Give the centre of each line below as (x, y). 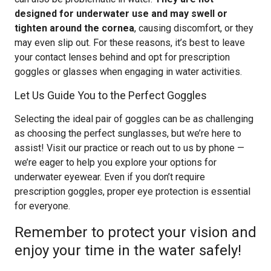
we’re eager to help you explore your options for (116, 162)
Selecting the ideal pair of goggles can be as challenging (134, 119)
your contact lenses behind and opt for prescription (122, 57)
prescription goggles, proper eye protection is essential (132, 191)
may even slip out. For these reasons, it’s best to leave (130, 43)
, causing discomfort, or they (194, 28)
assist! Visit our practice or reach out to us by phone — (129, 148)
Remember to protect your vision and (135, 232)
